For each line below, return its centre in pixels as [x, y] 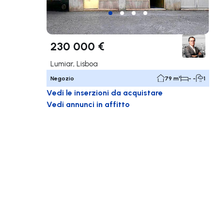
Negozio [62, 78]
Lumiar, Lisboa [74, 63]
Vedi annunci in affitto [88, 104]
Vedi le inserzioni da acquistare [105, 92]
